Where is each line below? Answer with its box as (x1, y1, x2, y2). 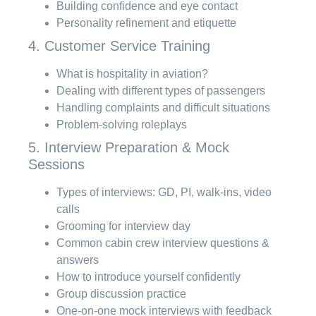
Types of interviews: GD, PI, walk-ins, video (56, 186, 272, 198)
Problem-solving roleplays (56, 118, 187, 130)
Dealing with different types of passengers (56, 84, 265, 97)
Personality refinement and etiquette (56, 16, 236, 29)
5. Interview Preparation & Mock (28, 139, 229, 155)
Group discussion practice (56, 287, 186, 300)
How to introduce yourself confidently (56, 270, 241, 283)
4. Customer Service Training (28, 37, 210, 54)
